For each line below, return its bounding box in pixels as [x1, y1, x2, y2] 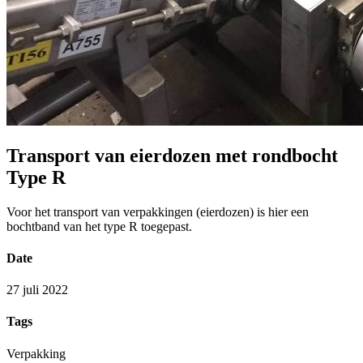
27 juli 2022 [6, 283, 68, 297]
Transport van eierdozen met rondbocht [6, 144, 338, 166]
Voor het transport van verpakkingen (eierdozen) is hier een [6, 204, 309, 219]
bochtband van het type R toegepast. [6, 219, 192, 233]
